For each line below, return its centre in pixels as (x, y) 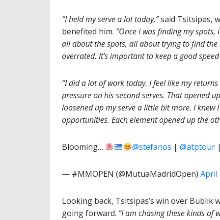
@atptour (197, 147)
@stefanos (151, 147)
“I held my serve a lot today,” (110, 19)
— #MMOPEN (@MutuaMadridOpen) (131, 174)
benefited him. (89, 32)
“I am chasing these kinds (162, 213)
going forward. (90, 213)
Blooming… (83, 147)
